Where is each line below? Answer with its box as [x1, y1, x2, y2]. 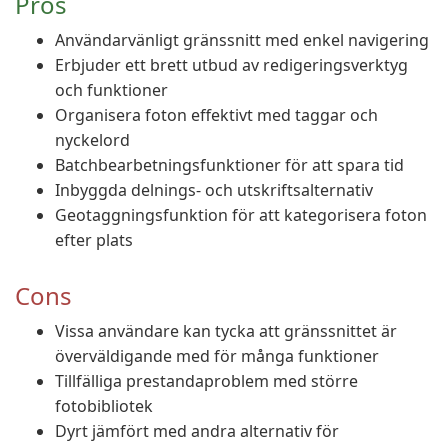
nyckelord [55, 129, 130, 151]
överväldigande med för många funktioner [55, 345, 379, 367]
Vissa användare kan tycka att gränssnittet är [55, 320, 397, 342]
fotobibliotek [55, 395, 153, 417]
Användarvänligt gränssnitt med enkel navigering [55, 29, 429, 51]
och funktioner [55, 79, 168, 101]
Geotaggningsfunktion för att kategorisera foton [55, 204, 427, 226]
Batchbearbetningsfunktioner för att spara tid [55, 154, 404, 176]
